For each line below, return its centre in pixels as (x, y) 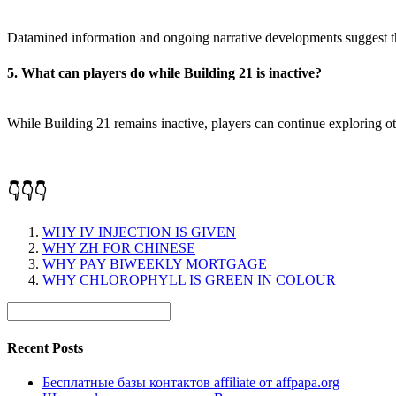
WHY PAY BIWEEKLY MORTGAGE (155, 264)
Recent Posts (45, 347)
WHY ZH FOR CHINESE (119, 248)
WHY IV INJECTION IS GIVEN (139, 232)
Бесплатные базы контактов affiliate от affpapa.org (191, 382)
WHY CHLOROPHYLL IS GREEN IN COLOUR (189, 280)
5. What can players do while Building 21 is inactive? (164, 72)
